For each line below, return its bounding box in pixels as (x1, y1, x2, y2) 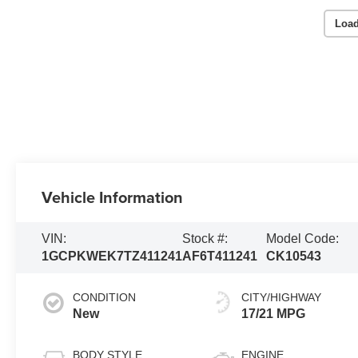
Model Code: (266, 232, 340, 246)
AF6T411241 (182, 249, 258, 264)
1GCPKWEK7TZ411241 (42, 249, 183, 264)
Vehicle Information (42, 185, 184, 209)
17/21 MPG (241, 307, 306, 321)
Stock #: (182, 232, 229, 246)
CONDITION (73, 291, 137, 304)
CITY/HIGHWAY (241, 291, 322, 304)
